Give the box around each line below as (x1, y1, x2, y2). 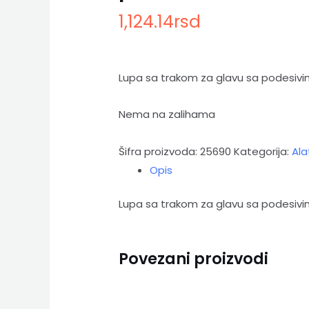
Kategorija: (234, 143, 292, 159)
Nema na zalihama (119, 107, 216, 122)
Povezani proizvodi (119, 248, 269, 270)
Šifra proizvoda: (119, 143, 201, 159)
